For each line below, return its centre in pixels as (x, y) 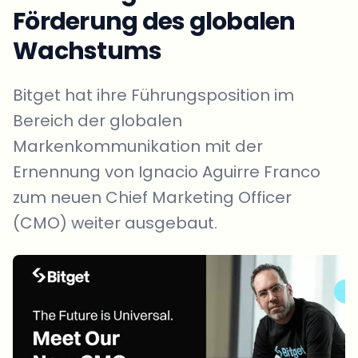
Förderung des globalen (154, 22)
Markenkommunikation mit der (138, 146)
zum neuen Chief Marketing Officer (152, 197)
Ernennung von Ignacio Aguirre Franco (167, 172)
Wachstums (88, 51)
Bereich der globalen (97, 121)
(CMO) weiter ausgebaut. (115, 223)
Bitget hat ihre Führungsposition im (153, 95)
